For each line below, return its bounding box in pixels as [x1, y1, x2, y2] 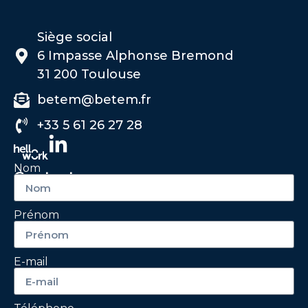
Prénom [14, 208, 59, 222]
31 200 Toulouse [36, 67, 141, 82]
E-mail [14, 255, 48, 269]
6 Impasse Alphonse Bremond [36, 48, 233, 64]
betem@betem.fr [36, 92, 151, 108]
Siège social [36, 30, 112, 45]
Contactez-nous [14, 168, 135, 186]
